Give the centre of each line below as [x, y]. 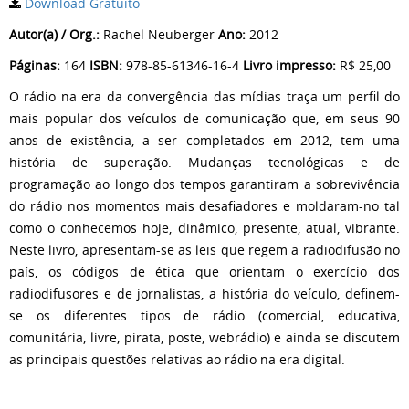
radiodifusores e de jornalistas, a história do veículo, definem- [204, 293]
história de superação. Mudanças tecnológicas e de [204, 162]
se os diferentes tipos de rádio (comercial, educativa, [204, 315]
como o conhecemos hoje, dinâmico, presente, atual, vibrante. [204, 227]
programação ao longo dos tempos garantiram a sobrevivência [204, 184]
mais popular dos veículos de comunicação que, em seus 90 [204, 118]
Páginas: [35, 65]
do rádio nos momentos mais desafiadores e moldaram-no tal [204, 205]
